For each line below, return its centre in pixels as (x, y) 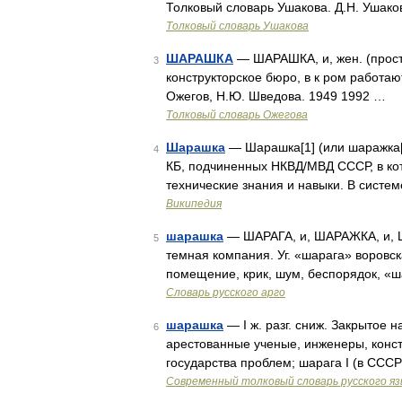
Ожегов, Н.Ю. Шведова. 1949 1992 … (276, 96)
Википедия (194, 204)
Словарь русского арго (226, 293)
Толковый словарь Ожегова (237, 115)
